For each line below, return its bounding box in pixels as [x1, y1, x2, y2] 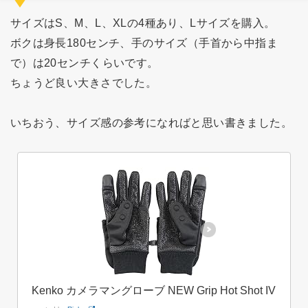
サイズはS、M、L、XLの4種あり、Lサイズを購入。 [10, 16, 276, 29]
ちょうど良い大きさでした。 [10, 76, 157, 89]
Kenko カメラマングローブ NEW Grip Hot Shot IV [32, 284, 276, 297]
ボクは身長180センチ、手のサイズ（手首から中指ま [10, 36, 278, 49]
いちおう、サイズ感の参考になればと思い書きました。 [10, 115, 293, 129]
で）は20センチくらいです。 [10, 56, 159, 69]
